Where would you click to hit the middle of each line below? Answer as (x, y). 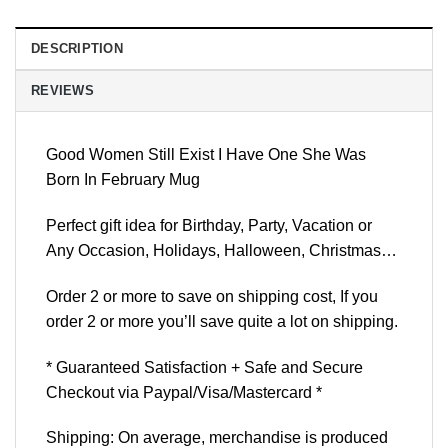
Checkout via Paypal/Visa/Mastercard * (184, 392)
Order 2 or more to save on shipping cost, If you (212, 296)
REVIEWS (62, 91)
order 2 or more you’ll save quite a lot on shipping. (222, 321)
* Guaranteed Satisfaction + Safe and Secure (204, 367)
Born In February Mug (123, 180)
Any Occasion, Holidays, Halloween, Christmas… (221, 250)
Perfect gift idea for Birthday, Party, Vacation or (209, 225)
